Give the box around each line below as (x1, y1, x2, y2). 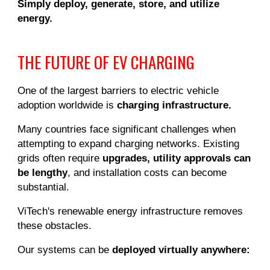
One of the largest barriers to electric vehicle (17, 84, 219, 96)
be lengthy (17, 166, 68, 178)
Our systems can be (17, 243, 113, 256)
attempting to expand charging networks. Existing (17, 137, 240, 149)
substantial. (17, 181, 70, 193)
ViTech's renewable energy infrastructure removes (17, 205, 243, 217)
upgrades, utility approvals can (102, 152, 251, 164)
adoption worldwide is (17, 99, 115, 111)
